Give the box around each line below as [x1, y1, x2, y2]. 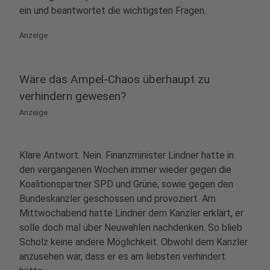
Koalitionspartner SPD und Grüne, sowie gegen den [19, 178, 233, 190]
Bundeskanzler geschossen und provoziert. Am [19, 193, 216, 204]
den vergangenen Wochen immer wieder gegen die [19, 164, 231, 175]
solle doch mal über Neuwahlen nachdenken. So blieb [19, 222, 242, 233]
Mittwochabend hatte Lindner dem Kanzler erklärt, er [19, 207, 243, 219]
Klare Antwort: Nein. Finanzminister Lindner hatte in [19, 149, 234, 161]
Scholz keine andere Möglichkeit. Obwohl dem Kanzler [19, 236, 248, 248]
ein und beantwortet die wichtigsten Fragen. [19, 5, 206, 16]
